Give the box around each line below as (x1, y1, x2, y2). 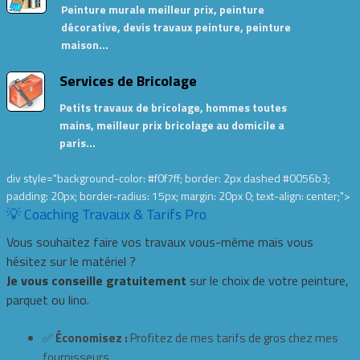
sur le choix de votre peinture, (186, 271, 350, 290)
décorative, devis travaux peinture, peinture (60, 18, 291, 35)
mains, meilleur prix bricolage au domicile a (59, 117, 284, 133)
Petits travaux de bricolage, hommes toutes (59, 99, 287, 116)
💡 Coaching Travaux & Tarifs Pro (6, 203, 207, 225)
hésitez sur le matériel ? (6, 252, 137, 271)
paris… (59, 134, 96, 151)
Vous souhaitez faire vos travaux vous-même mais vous (6, 232, 314, 252)
